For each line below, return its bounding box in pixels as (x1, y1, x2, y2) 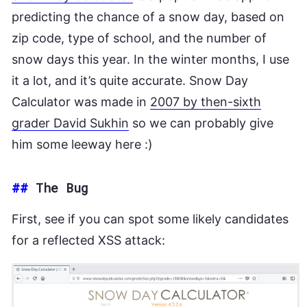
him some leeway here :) (12, 137, 153, 151)
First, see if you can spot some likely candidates (12, 212, 288, 226)
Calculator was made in (12, 95, 150, 109)
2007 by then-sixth (150, 95, 261, 109)
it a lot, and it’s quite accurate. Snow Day (12, 73, 248, 88)
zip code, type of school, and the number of (12, 31, 267, 45)
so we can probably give (129, 116, 273, 130)
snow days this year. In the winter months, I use (12, 52, 289, 66)
